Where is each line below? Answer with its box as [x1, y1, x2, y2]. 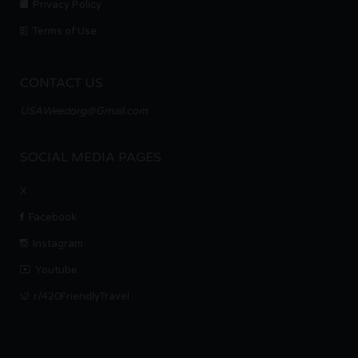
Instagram [33, 237, 83, 251]
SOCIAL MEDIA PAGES [20, 149, 161, 166]
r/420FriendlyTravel [34, 290, 129, 304]
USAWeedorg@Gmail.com [20, 105, 148, 118]
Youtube [35, 264, 78, 277]
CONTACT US [20, 75, 103, 92]
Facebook [29, 211, 77, 225]
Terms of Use [32, 25, 97, 38]
